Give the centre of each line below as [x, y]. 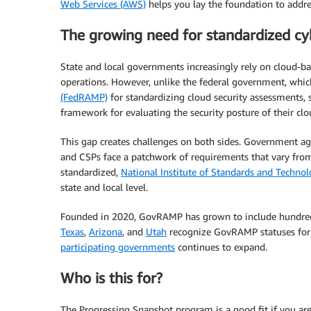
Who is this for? [111, 278]
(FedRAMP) [84, 96]
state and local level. [104, 187]
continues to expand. [221, 246]
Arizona [106, 231]
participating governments [118, 246]
